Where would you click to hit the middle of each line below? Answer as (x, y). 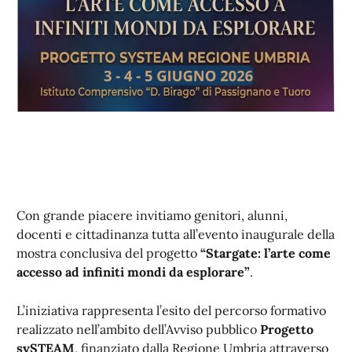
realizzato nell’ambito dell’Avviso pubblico (138, 329)
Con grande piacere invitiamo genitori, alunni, (152, 215)
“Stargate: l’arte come (266, 253)
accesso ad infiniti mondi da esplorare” (133, 272)
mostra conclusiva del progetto (108, 253)
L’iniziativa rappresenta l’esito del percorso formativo (171, 310)
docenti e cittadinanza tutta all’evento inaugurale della (176, 234)
